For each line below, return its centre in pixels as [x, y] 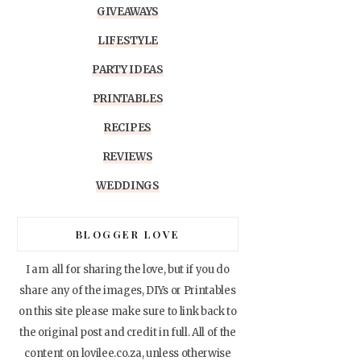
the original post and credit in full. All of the [128, 332]
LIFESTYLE [128, 40]
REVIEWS [128, 156]
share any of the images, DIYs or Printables [128, 290]
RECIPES [128, 127]
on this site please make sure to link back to [128, 311]
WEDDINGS [128, 185]
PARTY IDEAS [128, 69]
